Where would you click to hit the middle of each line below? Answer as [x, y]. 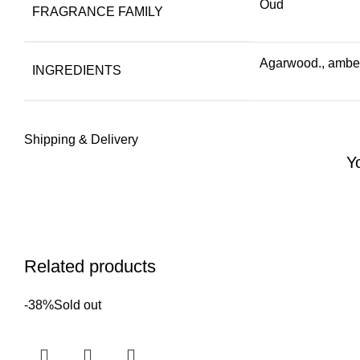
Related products [90, 266]
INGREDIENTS [77, 70]
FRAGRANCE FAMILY [98, 11]
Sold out [78, 305]
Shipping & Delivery [81, 139]
